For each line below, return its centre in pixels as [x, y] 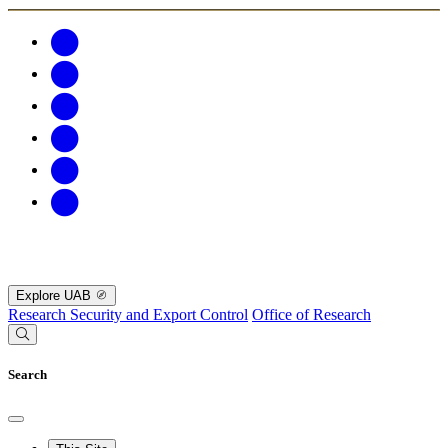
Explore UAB [55, 296]
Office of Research [311, 315]
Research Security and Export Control [128, 315]
